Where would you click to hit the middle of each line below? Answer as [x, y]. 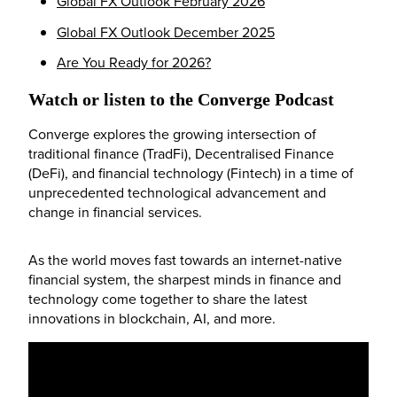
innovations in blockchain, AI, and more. [152, 319]
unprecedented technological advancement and [177, 193]
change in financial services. [115, 212]
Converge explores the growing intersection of [172, 134]
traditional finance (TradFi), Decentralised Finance [181, 154]
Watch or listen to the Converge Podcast [186, 100]
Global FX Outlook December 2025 [166, 31]
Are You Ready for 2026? [134, 62]
